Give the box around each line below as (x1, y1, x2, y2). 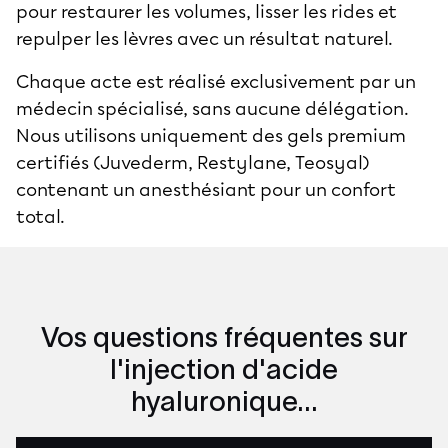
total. (16, 205, 73, 228)
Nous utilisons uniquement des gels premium (16, 124, 406, 147)
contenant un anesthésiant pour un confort (16, 178, 396, 201)
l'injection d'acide (110, 352, 338, 385)
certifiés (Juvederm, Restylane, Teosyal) (16, 151, 370, 174)
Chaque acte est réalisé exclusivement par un (16, 70, 416, 93)
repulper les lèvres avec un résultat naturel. (16, 27, 393, 50)
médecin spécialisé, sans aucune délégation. (16, 97, 409, 120)
